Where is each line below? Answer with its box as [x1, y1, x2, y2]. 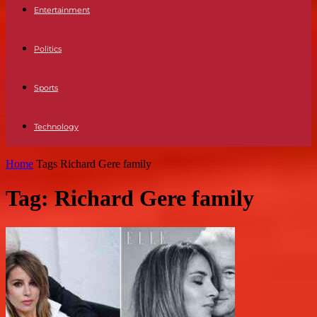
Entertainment [34, 5, 90, 15]
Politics [34, 44, 62, 54]
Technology [34, 122, 79, 132]
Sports [34, 83, 58, 93]
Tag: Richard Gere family [6, 185, 254, 212]
